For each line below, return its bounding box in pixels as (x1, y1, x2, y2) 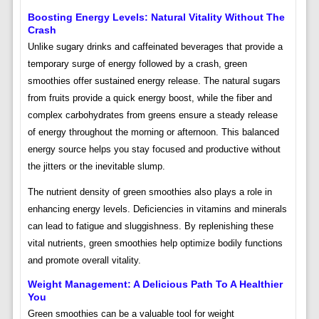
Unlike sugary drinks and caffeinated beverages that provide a (27, 41, 283, 53)
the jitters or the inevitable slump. (27, 161, 165, 172)
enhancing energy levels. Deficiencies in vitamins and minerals (27, 204, 287, 215)
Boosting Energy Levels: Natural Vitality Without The (27, 11, 285, 23)
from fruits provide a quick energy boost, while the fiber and (27, 93, 272, 104)
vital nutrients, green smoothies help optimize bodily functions (27, 238, 283, 249)
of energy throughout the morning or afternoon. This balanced (27, 127, 279, 138)
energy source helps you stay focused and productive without (27, 144, 281, 155)
